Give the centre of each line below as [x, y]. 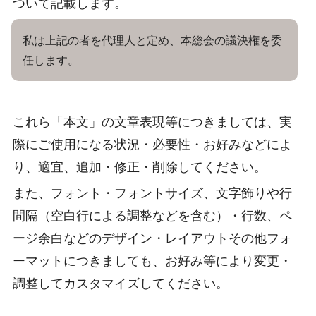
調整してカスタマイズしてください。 [121, 284]
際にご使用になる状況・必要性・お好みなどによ [152, 144]
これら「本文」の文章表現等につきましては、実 [152, 121]
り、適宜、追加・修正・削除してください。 [140, 166]
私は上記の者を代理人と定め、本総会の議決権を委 [152, 40]
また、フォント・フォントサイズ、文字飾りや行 [152, 193]
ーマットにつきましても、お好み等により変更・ [152, 261]
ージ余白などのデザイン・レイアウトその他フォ [152, 238]
